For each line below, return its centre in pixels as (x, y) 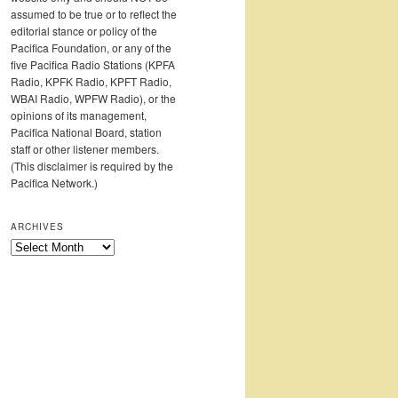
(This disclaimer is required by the (92, 166)
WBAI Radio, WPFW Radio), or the (93, 99)
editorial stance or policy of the (84, 31)
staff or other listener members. (85, 149)
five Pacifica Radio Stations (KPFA (93, 65)
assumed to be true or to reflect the (94, 14)
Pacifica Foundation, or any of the (91, 48)
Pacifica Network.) (54, 183)
